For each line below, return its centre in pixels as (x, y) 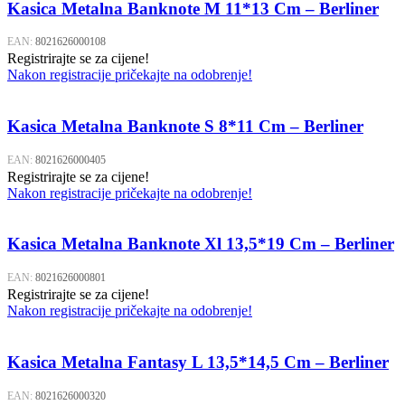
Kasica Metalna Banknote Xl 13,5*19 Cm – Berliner (201, 244)
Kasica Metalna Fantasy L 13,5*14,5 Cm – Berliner (198, 362)
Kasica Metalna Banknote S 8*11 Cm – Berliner (185, 126)
